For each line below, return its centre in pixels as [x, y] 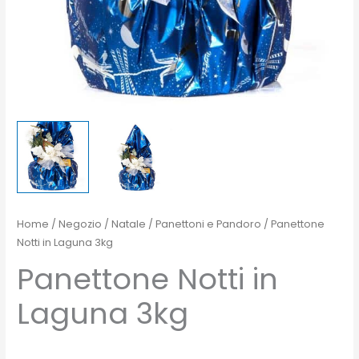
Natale [129, 224]
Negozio [81, 224]
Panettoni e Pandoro [209, 224]
